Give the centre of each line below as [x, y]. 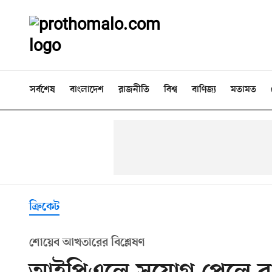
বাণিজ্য [204, 90]
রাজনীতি [134, 90]
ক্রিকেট [44, 207]
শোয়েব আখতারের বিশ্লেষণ [87, 243]
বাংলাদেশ [87, 90]
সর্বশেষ [42, 90]
